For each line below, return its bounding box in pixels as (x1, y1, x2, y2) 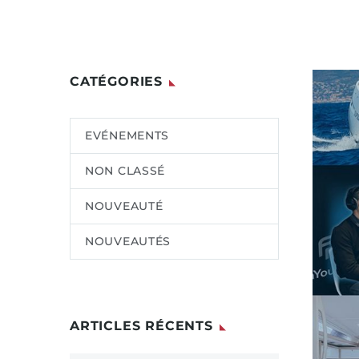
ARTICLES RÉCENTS (70, 318, 213, 333)
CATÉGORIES (70, 74, 163, 89)
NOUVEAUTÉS (85, 234, 171, 248)
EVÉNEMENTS (85, 128, 169, 143)
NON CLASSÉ (85, 163, 165, 178)
